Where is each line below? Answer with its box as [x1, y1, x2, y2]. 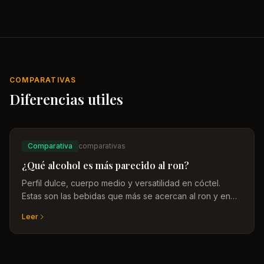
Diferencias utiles [9, 90, 123, 108]
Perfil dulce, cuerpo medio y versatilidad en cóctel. [22, 178, 220, 188]
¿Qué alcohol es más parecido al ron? [22, 159, 189, 171]
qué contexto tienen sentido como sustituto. [22, 204, 192, 214]
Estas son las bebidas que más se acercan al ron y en [22, 191, 230, 201]
